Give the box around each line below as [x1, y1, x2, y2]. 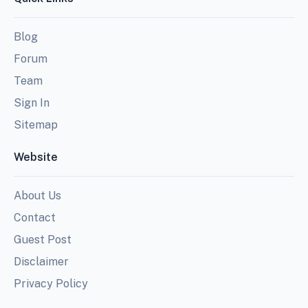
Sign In [14, 96, 49, 109]
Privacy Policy [14, 276, 88, 290]
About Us [14, 188, 61, 202]
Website [14, 150, 58, 164]
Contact [14, 210, 56, 224]
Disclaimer [14, 254, 69, 268]
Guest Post [14, 232, 71, 246]
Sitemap [14, 118, 58, 131]
